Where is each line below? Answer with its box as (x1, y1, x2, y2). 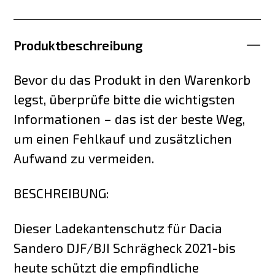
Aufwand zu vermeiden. (14, 150, 155, 166)
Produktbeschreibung (14, 37, 144, 53)
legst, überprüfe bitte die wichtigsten (14, 91, 236, 107)
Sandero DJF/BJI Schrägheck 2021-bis (14, 240, 236, 256)
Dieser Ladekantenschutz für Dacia (14, 220, 223, 236)
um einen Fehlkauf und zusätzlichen (14, 131, 233, 147)
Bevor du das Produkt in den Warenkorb (14, 72, 251, 88)
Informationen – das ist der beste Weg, (14, 111, 246, 127)
